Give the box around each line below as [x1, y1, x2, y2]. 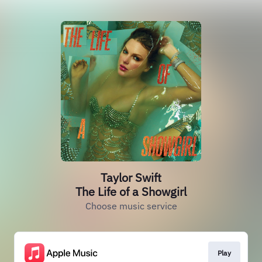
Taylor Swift [101, 170, 161, 185]
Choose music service [85, 200, 177, 212]
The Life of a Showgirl [75, 184, 187, 199]
